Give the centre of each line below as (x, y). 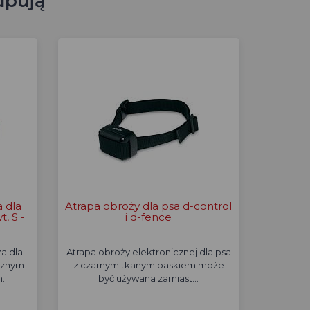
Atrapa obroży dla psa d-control (149, 206)
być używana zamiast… (149, 278)
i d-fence (149, 217)
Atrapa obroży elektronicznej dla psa (148, 252)
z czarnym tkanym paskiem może (148, 265)
